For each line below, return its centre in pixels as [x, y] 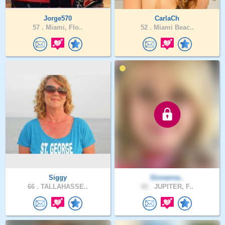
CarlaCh [167, 18]
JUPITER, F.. [173, 187]
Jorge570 [58, 18]
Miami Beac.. [173, 27]
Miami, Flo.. [64, 27]
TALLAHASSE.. [64, 187]
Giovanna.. [167, 178]
